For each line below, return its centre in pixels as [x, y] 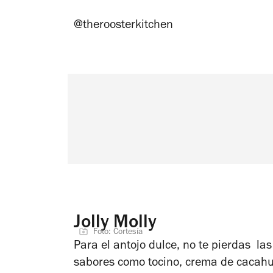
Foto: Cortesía [118, 233]
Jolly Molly [115, 224]
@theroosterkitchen [125, 27]
